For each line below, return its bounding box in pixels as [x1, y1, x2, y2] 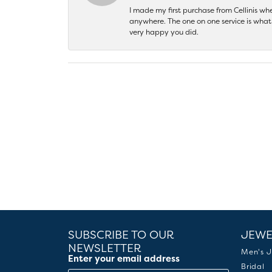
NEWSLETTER [68, 240, 141, 256]
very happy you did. [129, 27, 199, 38]
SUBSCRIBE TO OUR [68, 227, 174, 243]
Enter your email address [68, 252, 180, 265]
